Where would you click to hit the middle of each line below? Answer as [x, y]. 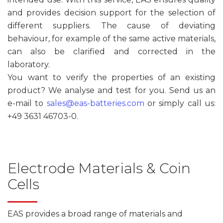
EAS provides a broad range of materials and [95, 214]
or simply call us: [180, 103]
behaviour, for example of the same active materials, [111, 38]
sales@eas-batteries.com [95, 103]
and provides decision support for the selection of [111, 12]
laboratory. [30, 64]
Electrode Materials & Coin [99, 168]
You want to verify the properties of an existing [111, 77]
